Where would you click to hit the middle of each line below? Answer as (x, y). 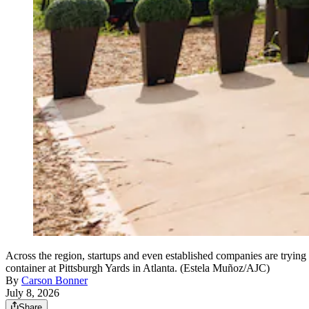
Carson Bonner (54, 281)
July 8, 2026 (32, 293)
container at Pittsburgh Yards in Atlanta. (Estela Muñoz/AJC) (138, 268)
